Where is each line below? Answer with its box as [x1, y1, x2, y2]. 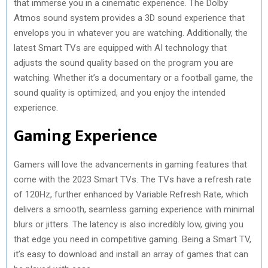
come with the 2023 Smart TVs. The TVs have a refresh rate [14, 173, 251, 185]
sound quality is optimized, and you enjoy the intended [14, 87, 226, 98]
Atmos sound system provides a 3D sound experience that [14, 12, 245, 23]
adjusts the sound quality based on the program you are [14, 57, 233, 68]
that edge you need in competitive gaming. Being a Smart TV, [14, 233, 251, 245]
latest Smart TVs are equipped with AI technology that [14, 42, 227, 53]
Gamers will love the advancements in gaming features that [14, 159, 247, 170]
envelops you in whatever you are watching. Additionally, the [14, 27, 248, 38]
